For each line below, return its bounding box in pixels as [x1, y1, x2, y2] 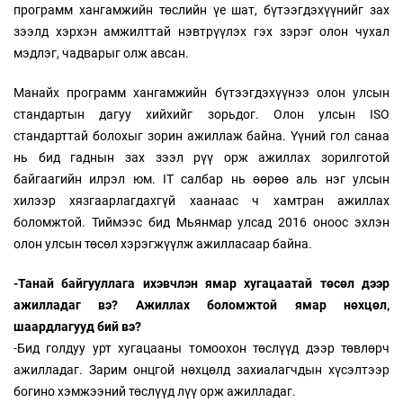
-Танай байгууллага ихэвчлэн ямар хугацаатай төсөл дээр [13, 276, 390, 291]
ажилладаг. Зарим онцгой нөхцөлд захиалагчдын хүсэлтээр [13, 363, 390, 378]
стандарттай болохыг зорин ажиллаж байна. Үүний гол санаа [13, 129, 390, 144]
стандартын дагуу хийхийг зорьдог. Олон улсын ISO [13, 107, 390, 122]
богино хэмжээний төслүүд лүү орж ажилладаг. [13, 384, 296, 399]
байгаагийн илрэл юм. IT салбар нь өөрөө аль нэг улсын [13, 172, 390, 187]
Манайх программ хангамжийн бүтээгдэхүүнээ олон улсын [13, 85, 390, 101]
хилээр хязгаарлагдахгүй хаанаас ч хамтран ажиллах [13, 193, 390, 209]
